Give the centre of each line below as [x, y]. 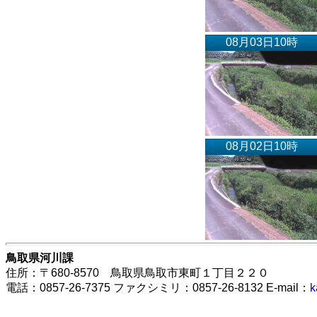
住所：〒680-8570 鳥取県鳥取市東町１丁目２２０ [137, 272]
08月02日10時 [262, 146]
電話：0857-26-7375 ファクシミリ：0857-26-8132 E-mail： [158, 287]
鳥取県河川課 [40, 258]
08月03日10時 [262, 42]
